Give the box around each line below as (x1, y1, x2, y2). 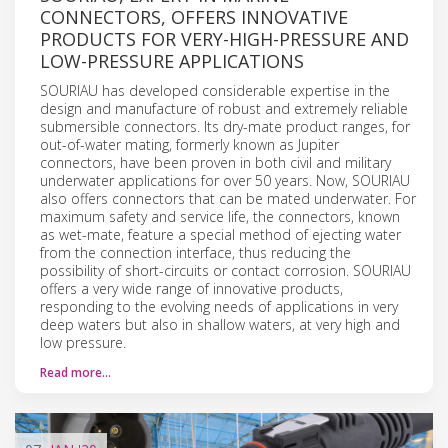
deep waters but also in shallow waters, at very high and (40, 314, 400, 334)
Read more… (40, 363, 111, 381)
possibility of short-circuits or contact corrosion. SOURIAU (40, 260, 411, 280)
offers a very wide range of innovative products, (40, 278, 343, 298)
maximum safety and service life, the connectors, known (40, 206, 400, 226)
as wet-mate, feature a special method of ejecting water (40, 224, 401, 244)
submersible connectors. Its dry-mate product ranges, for (40, 116, 410, 136)
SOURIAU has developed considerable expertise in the (40, 80, 390, 100)
